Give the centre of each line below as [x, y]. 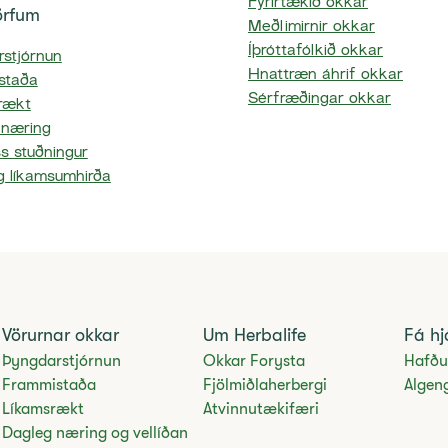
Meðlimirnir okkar [311, 28]
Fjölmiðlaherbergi [264, 385]
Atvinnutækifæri [260, 409]
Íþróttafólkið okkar [315, 52]
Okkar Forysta [253, 361]
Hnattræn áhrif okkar [325, 76]
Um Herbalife [254, 335]
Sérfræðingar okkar [319, 100]
